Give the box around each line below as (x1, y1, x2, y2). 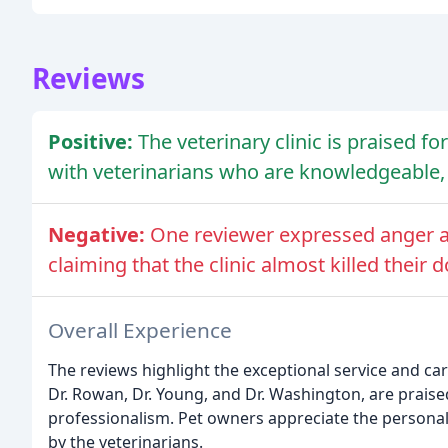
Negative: (48, 220, 150, 248)
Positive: (48, 127, 138, 155)
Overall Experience (48, 315, 232, 344)
